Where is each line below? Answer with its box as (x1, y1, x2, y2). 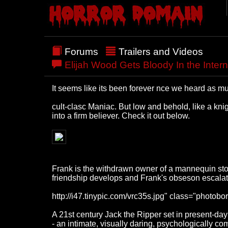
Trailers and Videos (119, 46, 203, 57)
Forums (65, 46, 98, 57)
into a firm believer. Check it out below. (52, 111, 190, 120)
